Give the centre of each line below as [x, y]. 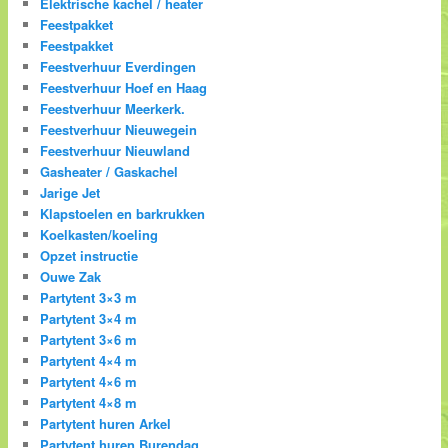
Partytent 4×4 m [89, 361]
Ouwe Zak [71, 277]
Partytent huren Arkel [106, 424]
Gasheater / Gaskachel [109, 172]
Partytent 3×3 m [89, 298]
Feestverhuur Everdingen [118, 67]
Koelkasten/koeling [99, 235]
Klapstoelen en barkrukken [123, 214]
